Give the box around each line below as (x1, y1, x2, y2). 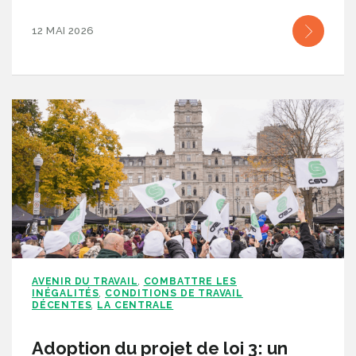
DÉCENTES (32, 300, 92, 311)
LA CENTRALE (97, 300, 174, 311)
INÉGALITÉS (32, 288, 100, 299)
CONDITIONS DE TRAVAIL (105, 288, 243, 299)
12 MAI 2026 (32, 25, 95, 37)
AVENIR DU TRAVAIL (32, 276, 138, 287)
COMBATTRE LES (143, 276, 238, 287)
